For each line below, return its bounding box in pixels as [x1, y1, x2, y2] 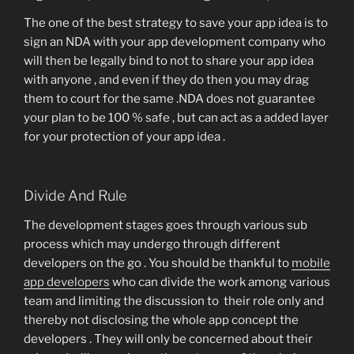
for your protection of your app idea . [24, 130, 225, 145]
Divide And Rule [24, 186, 126, 204]
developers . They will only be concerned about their [24, 332, 313, 347]
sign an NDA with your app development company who [24, 35, 326, 50]
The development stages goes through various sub [24, 218, 307, 233]
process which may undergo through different [24, 237, 281, 252]
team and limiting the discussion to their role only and [24, 294, 324, 309]
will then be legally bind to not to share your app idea [24, 54, 314, 69]
